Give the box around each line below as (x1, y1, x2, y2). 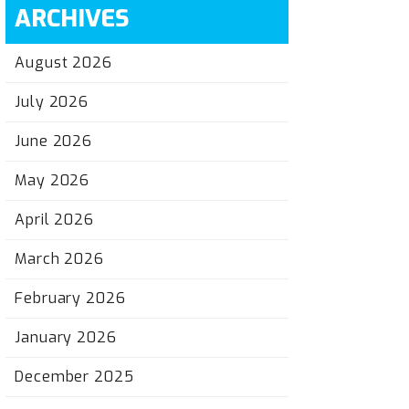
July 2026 (15, 92, 89, 111)
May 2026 (15, 171, 90, 190)
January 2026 (15, 328, 117, 347)
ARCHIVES (15, 3, 130, 35)
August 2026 (15, 53, 112, 72)
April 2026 (15, 210, 94, 229)
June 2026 (15, 131, 93, 151)
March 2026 (15, 249, 104, 268)
